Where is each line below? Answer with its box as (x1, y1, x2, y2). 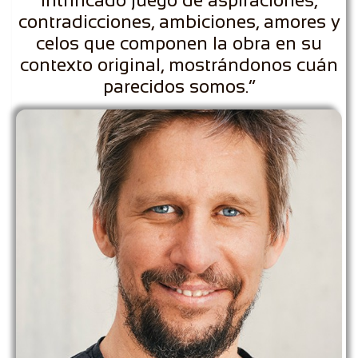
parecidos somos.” (102, 76, 256, 97)
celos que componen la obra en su (36, 33, 322, 54)
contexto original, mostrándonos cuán (20, 54, 338, 75)
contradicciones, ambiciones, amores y (18, 11, 340, 32)
